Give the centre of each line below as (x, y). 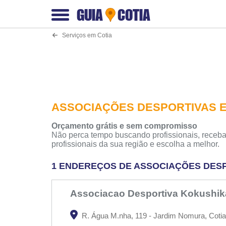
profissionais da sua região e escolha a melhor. (135, 144)
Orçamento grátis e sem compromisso (124, 126)
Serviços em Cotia (85, 35)
